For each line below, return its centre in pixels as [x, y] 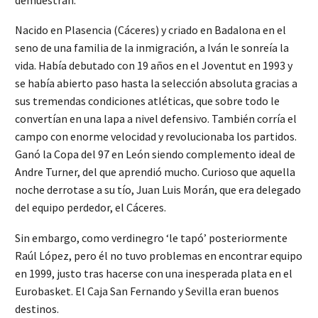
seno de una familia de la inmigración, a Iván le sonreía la [152, 48]
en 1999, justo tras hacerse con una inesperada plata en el [154, 273]
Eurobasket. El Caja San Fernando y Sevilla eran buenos [147, 291]
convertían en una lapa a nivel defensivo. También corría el [156, 119]
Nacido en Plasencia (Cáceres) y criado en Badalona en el [150, 30]
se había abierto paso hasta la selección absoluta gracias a [156, 83]
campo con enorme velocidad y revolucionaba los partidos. [156, 137]
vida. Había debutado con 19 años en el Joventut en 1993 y [154, 66]
